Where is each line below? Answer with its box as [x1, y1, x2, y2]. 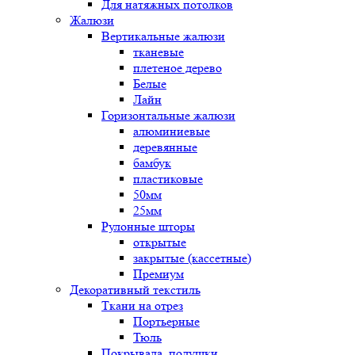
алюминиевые [133, 124, 210, 139]
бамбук [133, 155, 171, 170]
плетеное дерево [133, 60, 222, 75]
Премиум [133, 266, 184, 281]
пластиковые [133, 171, 203, 186]
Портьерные [133, 314, 200, 329]
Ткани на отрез [101, 298, 183, 313]
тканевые [133, 44, 184, 59]
